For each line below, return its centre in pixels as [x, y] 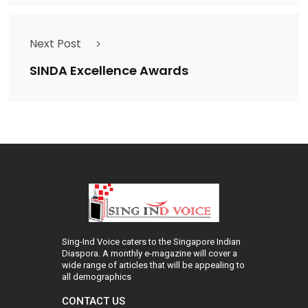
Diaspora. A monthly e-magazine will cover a [150, 254]
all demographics [97, 277]
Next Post [55, 43]
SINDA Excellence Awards [109, 71]
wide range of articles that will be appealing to [153, 265]
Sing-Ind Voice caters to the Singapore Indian [151, 242]
